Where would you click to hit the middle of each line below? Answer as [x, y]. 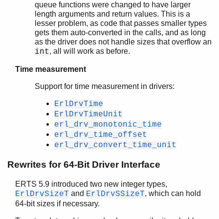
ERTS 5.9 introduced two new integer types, [91, 184]
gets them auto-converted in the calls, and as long [120, 33]
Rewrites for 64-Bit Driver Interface [84, 165]
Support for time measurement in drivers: [105, 87]
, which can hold [173, 193]
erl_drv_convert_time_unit [115, 145]
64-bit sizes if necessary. [57, 203]
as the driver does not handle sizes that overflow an [123, 42]
